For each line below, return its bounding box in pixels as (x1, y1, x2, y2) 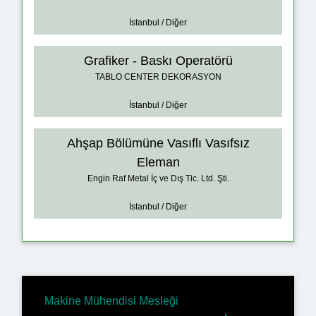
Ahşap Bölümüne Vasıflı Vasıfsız (66, 136, 250, 151)
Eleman (136, 155, 180, 170)
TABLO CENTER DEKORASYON (95, 72, 221, 83)
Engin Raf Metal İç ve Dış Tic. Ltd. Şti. (87, 174, 229, 184)
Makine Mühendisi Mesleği (44, 294, 178, 307)
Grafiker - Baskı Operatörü (83, 54, 233, 68)
